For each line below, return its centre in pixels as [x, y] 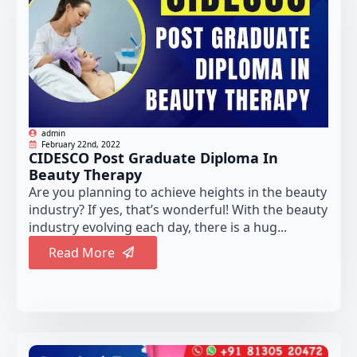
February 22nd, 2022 [81, 144]
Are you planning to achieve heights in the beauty [178, 192]
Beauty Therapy [85, 174]
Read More [82, 252]
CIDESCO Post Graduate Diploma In [153, 157]
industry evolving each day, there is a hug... [158, 227]
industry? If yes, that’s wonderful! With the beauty [178, 209]
